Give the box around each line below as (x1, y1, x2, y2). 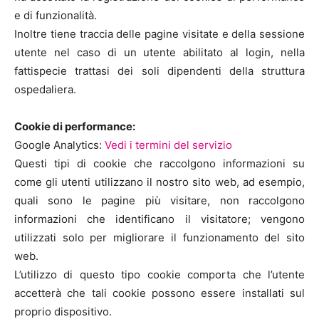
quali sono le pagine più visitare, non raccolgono (14, 194, 305, 207)
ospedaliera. (14, 83, 76, 96)
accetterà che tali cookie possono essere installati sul (14, 286, 305, 300)
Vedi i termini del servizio (105, 138, 232, 152)
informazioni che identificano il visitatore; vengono (14, 212, 305, 226)
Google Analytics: (14, 138, 105, 152)
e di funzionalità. (14, 9, 97, 22)
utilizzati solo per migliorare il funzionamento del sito (14, 231, 305, 244)
